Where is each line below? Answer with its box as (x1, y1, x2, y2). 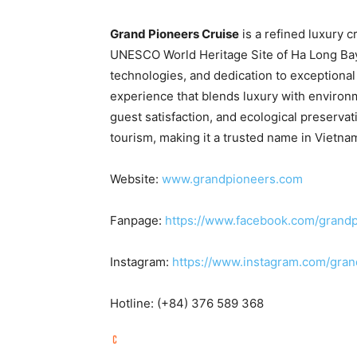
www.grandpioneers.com (162, 171, 303, 186)
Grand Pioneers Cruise (110, 25, 239, 41)
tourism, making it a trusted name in (110, 129, 315, 145)
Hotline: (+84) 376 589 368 (110, 295, 264, 311)
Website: (110, 171, 162, 186)
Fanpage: (110, 212, 165, 228)
